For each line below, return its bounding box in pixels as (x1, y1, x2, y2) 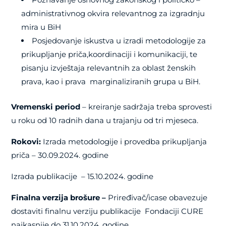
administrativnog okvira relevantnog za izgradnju (21, 9, 205, 19)
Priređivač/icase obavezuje (106, 193, 208, 203)
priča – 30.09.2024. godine (11, 150, 109, 160)
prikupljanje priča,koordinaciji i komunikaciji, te (21, 49, 198, 60)
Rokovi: (11, 137, 43, 147)
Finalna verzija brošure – (11, 193, 106, 203)
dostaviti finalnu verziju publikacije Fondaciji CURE (11, 206, 204, 216)
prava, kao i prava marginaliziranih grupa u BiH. (21, 77, 201, 87)
